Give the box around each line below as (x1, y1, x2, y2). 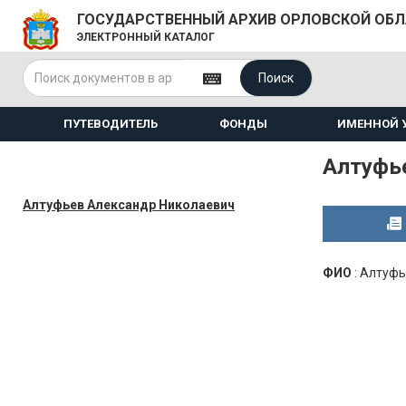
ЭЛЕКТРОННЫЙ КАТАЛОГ (77, 31, 215, 43)
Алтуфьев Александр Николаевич (23, 198, 235, 212)
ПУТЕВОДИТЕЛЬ (63, 117, 158, 130)
